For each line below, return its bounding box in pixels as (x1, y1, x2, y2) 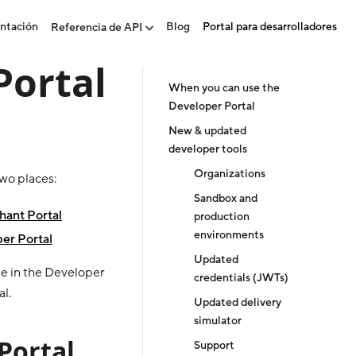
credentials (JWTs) (194, 271, 288, 285)
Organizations (194, 167, 265, 181)
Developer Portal (168, 99, 255, 114)
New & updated (168, 124, 246, 138)
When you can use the (168, 81, 280, 95)
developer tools (168, 142, 247, 157)
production (194, 210, 250, 224)
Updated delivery (194, 296, 281, 310)
